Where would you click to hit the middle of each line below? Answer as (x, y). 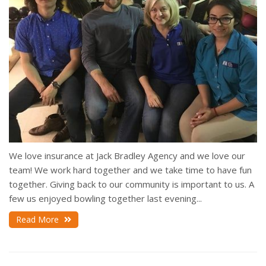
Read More (39, 220)
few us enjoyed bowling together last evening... (105, 199)
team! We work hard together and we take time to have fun (130, 170)
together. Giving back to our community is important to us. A (132, 184)
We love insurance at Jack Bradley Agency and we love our (127, 156)
